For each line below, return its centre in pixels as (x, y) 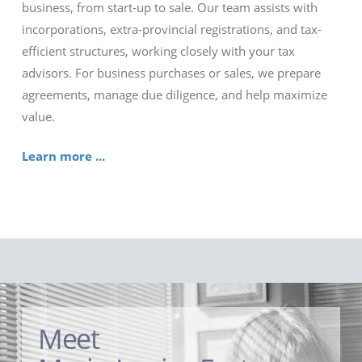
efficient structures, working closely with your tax (158, 51)
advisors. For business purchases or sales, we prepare (171, 72)
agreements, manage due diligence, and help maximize (174, 94)
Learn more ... (63, 156)
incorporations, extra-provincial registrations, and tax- (171, 29)
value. (38, 116)
